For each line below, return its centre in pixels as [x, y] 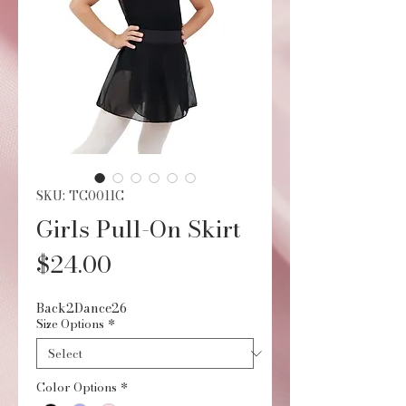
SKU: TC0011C [80, 196]
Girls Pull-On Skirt [139, 229]
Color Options [77, 387]
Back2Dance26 [82, 308]
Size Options [70, 324]
